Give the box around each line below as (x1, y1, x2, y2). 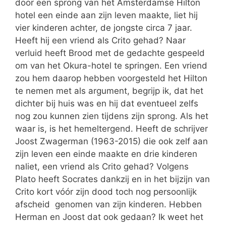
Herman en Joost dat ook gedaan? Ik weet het (15, 211, 203, 222)
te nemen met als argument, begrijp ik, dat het (15, 85, 203, 96)
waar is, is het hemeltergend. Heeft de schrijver (15, 123, 208, 134)
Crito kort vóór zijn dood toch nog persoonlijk (15, 186, 197, 197)
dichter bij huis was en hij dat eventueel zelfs (15, 98, 198, 108)
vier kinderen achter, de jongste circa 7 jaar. (15, 22, 192, 33)
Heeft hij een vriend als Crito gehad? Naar (15, 35, 186, 45)
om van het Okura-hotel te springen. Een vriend (15, 60, 207, 71)
